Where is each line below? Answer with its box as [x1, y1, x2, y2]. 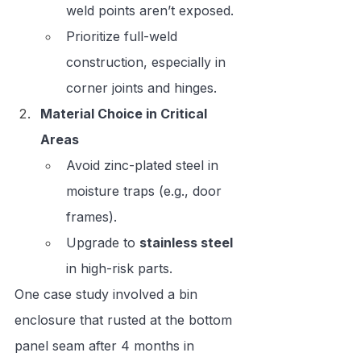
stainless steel [139, 234, 233, 251]
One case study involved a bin [15, 286, 201, 303]
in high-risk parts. [66, 260, 172, 277]
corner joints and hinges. [66, 80, 217, 97]
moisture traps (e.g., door [66, 183, 226, 200]
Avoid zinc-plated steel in [66, 157, 222, 174]
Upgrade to [66, 234, 139, 251]
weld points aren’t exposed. [66, 2, 234, 19]
